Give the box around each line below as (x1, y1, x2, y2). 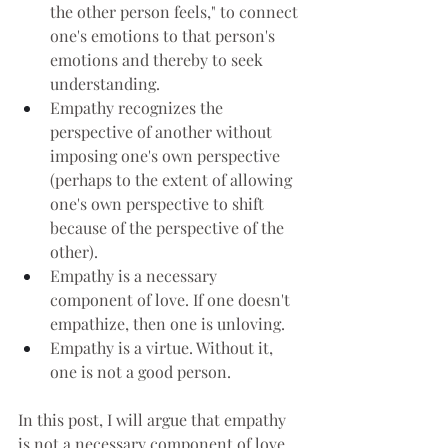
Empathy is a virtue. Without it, (50, 337, 277, 359)
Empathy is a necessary (50, 265, 221, 287)
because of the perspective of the (50, 217, 288, 239)
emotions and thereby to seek (50, 49, 267, 71)
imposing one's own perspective (50, 145, 284, 167)
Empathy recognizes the (50, 97, 227, 119)
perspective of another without (50, 121, 276, 143)
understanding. (50, 73, 160, 95)
